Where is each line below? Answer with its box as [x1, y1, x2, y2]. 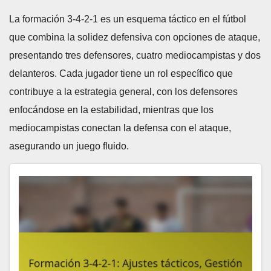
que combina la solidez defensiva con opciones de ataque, [9, 32, 260, 43]
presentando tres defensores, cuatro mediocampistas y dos [9, 50, 261, 61]
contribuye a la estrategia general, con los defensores [9, 87, 238, 97]
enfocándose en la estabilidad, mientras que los [9, 105, 214, 116]
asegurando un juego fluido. [9, 141, 129, 152]
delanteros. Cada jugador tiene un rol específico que [9, 68, 233, 79]
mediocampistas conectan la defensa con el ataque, [9, 123, 231, 134]
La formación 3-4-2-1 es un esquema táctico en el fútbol [9, 14, 246, 25]
